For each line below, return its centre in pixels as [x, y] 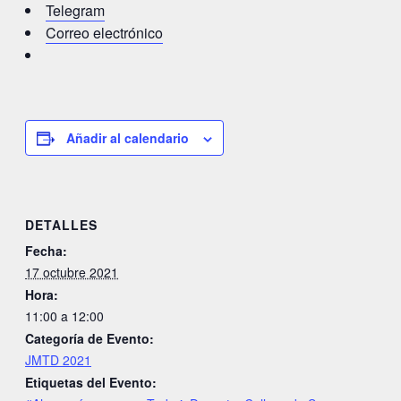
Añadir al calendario [128, 138]
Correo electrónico [104, 33]
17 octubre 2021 [72, 272]
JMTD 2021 [58, 359]
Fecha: [46, 250]
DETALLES [61, 224]
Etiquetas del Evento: [91, 382]
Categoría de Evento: [90, 338]
